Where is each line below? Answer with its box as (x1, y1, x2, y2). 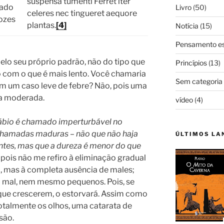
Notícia (175, 21, 198, 30)
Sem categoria (175, 76, 222, 85)
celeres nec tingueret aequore (27, 8, 137, 18)
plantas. (27, 20, 56, 30)
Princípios (175, 58, 207, 67)
